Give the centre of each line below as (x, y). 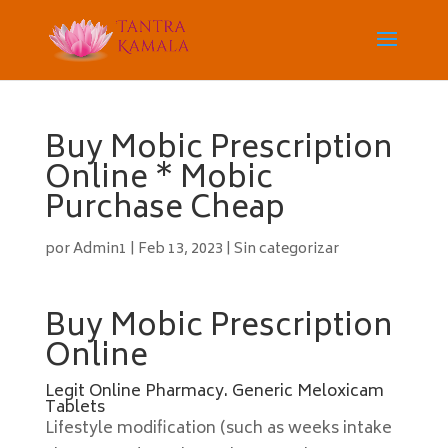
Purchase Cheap (164, 210)
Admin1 (99, 249)
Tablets (74, 408)
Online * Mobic (158, 180)
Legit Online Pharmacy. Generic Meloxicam (214, 392)
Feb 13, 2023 (180, 249)
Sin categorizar (286, 249)
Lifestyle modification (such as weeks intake (218, 429)
